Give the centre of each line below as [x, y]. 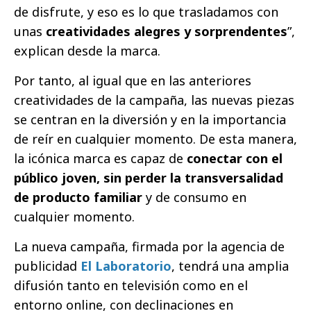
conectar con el [235, 158]
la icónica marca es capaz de [100, 158]
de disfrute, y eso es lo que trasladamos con [146, 11]
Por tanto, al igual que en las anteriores [133, 80]
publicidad [47, 266]
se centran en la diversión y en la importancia [150, 119]
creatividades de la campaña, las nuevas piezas [154, 100]
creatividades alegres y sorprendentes [167, 31]
